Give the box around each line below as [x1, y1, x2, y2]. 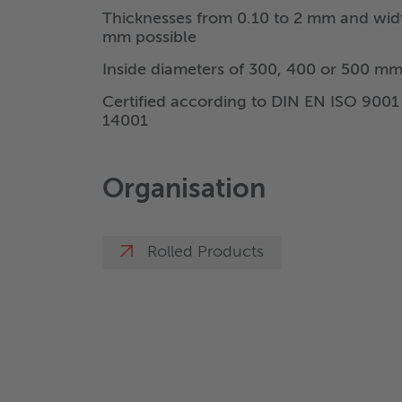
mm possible [102, 30, 197, 47]
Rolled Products [147, 244, 264, 261]
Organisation [102, 177, 266, 205]
